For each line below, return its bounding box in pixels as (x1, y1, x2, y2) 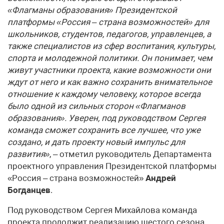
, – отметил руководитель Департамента (49, 148, 211, 159)
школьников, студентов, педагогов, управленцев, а (7, 28, 211, 39)
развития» (7, 148, 49, 159)
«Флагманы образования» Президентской (7, 4, 177, 15)
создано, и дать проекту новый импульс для (7, 136, 185, 147)
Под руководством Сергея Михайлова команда (7, 204, 197, 215)
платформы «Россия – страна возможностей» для (7, 16, 209, 27)
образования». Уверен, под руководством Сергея (7, 112, 205, 123)
